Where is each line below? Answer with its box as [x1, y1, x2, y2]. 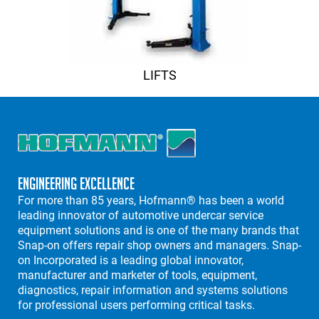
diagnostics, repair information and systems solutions [18, 283, 288, 298]
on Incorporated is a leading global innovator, [18, 253, 244, 268]
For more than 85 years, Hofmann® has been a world [18, 194, 284, 208]
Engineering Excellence [18, 174, 135, 193]
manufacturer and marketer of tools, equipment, [18, 268, 257, 283]
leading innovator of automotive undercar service [18, 209, 263, 223]
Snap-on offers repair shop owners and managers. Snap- [18, 239, 301, 253]
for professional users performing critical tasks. [18, 298, 258, 313]
